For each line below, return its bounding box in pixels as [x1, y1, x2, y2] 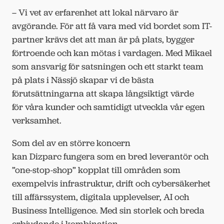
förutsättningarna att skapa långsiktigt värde [12, 87, 194, 99]
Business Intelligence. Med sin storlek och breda [12, 204, 204, 216]
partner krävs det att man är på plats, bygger [12, 33, 194, 45]
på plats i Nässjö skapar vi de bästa [12, 73, 154, 86]
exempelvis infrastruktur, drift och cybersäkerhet [12, 177, 210, 189]
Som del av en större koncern [12, 136, 130, 149]
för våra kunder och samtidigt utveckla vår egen [12, 100, 205, 113]
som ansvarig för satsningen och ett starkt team [12, 60, 203, 72]
